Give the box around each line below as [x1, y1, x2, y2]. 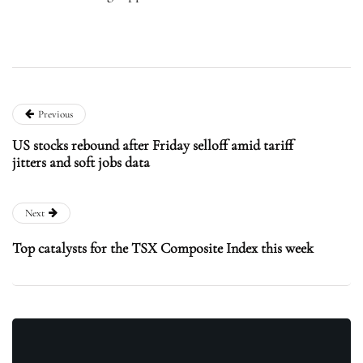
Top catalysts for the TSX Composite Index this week [12, 239, 314, 258]
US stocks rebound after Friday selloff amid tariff [12, 136, 293, 155]
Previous [38, 108, 73, 122]
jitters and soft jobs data [12, 153, 150, 172]
